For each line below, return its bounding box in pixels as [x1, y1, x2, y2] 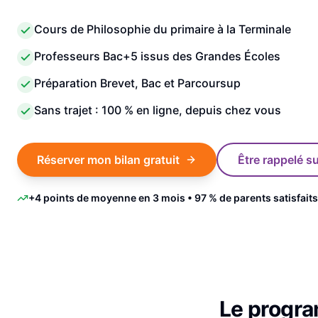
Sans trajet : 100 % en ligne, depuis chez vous [34, 103, 281, 117]
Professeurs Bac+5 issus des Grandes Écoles [34, 49, 280, 63]
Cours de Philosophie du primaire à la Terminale [34, 22, 291, 36]
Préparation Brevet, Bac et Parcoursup [34, 76, 241, 90]
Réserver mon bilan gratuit [37, 153, 180, 167]
